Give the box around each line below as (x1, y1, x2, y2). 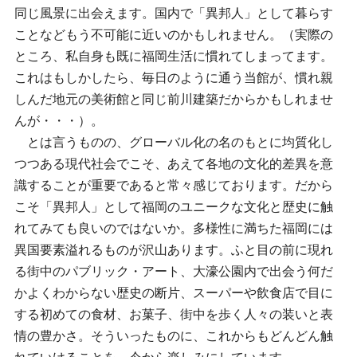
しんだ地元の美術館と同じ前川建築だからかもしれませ (14, 92, 333, 106)
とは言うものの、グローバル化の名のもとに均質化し (14, 135, 333, 149)
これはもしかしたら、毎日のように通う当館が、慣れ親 (14, 70, 333, 84)
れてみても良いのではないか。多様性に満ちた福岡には (14, 221, 333, 235)
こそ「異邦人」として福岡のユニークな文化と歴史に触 (14, 199, 333, 214)
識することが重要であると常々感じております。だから (14, 178, 333, 192)
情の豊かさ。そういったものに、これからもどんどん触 (14, 328, 333, 343)
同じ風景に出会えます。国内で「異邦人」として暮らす (14, 6, 333, 20)
